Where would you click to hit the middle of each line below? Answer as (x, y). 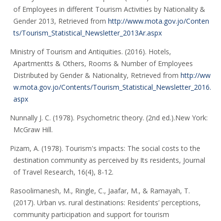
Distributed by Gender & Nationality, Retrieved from (97, 75)
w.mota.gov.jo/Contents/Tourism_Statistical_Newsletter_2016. (112, 87)
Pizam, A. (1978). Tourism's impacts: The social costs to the (105, 148)
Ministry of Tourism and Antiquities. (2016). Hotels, (90, 52)
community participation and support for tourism (91, 215)
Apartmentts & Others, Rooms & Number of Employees (103, 64)
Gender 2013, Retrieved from (60, 21)
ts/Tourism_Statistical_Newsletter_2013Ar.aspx (87, 33)
